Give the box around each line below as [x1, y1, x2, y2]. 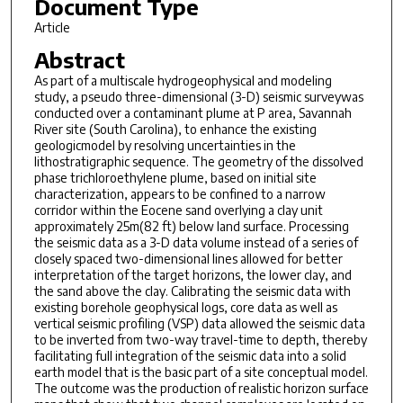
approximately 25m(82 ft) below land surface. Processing [33, 219, 349, 235]
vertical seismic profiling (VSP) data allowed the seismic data [33, 316, 365, 332]
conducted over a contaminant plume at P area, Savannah [33, 105, 352, 121]
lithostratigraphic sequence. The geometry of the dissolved [33, 154, 363, 170]
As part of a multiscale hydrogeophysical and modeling [33, 73, 332, 89]
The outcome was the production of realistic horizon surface [33, 381, 369, 397]
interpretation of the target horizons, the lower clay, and [33, 267, 352, 283]
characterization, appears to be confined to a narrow [33, 186, 326, 202]
